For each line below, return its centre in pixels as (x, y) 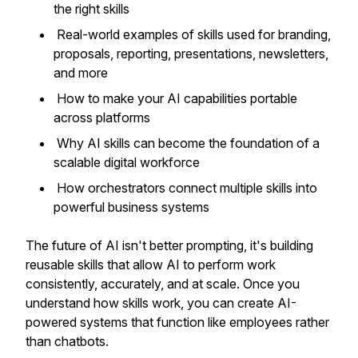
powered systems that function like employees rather (177, 322)
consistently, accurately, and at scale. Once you (163, 284)
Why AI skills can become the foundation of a (187, 143)
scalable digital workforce (128, 162)
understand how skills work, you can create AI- (161, 303)
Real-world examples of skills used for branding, (192, 34)
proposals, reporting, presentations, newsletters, (191, 54)
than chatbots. (67, 341)
